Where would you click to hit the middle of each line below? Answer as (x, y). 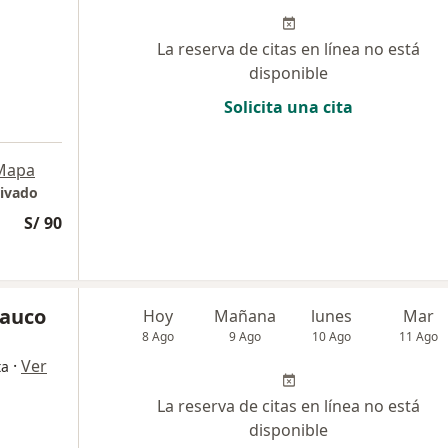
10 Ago (332, 336)
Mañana (245, 316)
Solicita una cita (288, 107)
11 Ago (419, 336)
